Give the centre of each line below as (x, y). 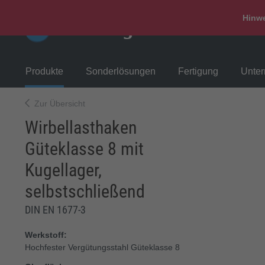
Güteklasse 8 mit (84, 149)
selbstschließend (85, 191)
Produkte (44, 71)
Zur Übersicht (60, 104)
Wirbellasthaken (81, 127)
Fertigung (198, 71)
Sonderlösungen (121, 71)
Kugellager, (63, 170)
